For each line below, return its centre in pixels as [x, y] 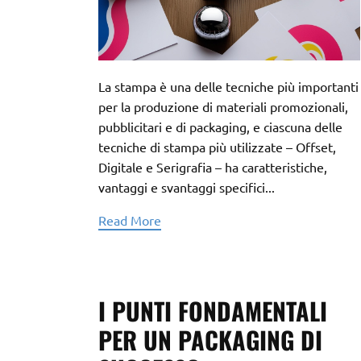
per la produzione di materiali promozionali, [223, 106]
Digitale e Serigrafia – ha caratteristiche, [213, 167]
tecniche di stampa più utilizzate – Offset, [217, 147]
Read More [130, 220]
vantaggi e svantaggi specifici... [187, 187]
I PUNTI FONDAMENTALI [213, 311]
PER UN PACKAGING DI [210, 340]
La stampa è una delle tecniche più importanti [228, 86]
